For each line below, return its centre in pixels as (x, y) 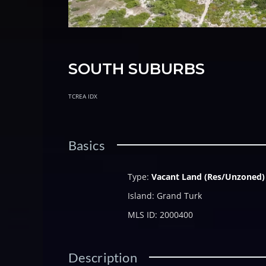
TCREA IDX (83, 96)
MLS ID (141, 215)
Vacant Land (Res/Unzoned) (208, 177)
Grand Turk (179, 196)
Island (140, 196)
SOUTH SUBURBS (136, 69)
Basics (86, 145)
